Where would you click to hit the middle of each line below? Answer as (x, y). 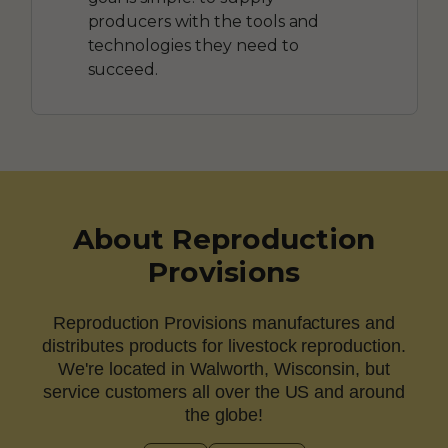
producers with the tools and (203, 21)
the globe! (224, 414)
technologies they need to (193, 45)
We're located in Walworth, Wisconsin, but (224, 368)
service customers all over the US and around (224, 391)
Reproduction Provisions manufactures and (223, 322)
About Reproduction (224, 238)
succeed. (123, 69)
